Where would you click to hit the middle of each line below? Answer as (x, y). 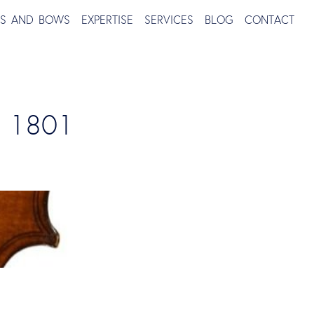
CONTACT (269, 20)
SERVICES (169, 20)
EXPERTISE (107, 20)
